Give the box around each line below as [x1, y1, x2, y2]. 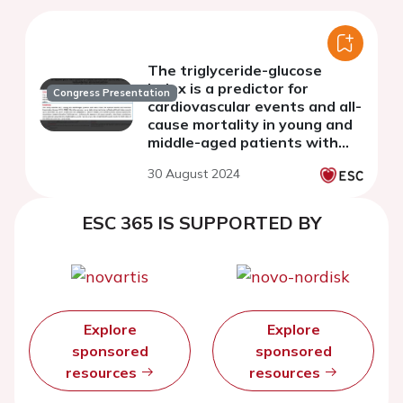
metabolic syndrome [148, 151, 292, 170]
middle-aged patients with [148, 133, 338, 152]
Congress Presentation [53, 86, 171, 100]
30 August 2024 [148, 166, 240, 183]
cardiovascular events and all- [148, 97, 362, 116]
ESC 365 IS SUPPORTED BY [81, 211, 322, 235]
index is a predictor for [148, 79, 309, 98]
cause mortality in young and [148, 115, 353, 134]
